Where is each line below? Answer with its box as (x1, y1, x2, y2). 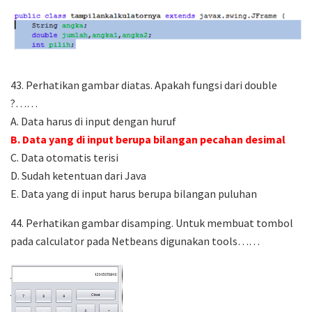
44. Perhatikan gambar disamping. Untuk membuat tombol (10, 216, 293, 231)
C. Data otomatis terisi (10, 150, 118, 165)
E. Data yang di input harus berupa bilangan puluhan (10, 187, 257, 201)
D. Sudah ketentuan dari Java (10, 169, 146, 183)
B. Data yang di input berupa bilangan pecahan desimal (10, 132, 286, 147)
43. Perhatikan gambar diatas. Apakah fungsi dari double (10, 78, 277, 93)
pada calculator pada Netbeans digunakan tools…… (10, 234, 260, 249)
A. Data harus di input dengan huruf (10, 114, 176, 129)
